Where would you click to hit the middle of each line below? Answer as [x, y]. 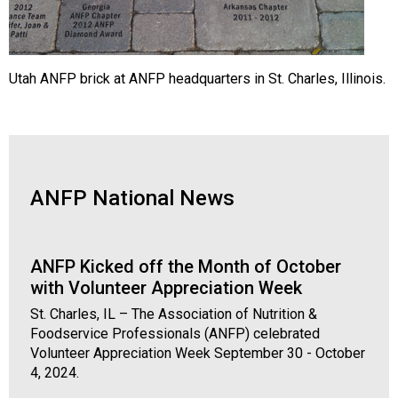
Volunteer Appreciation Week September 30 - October [198, 354]
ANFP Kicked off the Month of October [186, 266]
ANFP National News [132, 198]
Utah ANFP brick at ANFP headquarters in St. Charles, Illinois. [197, 78]
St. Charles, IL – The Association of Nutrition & [174, 314]
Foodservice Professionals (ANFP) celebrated [175, 334]
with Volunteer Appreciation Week [166, 287]
